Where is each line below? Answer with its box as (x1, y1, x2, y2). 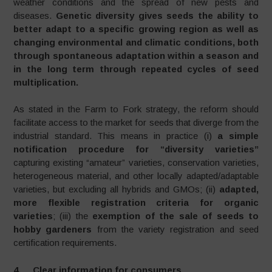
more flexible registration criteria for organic (13, 197, 259, 208)
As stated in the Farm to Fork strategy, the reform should (13, 104, 259, 114)
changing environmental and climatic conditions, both (13, 36, 259, 47)
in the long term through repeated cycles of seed (13, 63, 259, 74)
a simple (217, 131, 259, 141)
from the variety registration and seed (97, 224, 259, 234)
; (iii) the (53, 211, 93, 221)
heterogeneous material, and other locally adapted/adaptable (13, 171, 259, 181)
